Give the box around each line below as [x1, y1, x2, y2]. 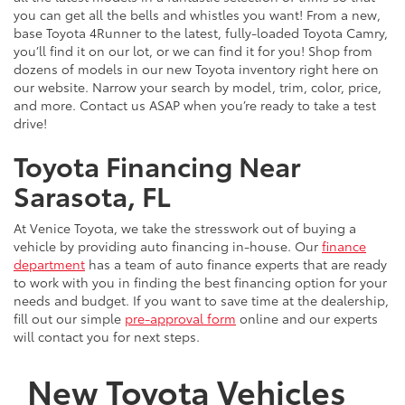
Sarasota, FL [14, 175, 171, 215]
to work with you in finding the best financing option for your [14, 273, 387, 292]
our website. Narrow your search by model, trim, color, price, [14, 78, 381, 97]
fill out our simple [14, 309, 125, 328]
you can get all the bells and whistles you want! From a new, [14, 5, 381, 24]
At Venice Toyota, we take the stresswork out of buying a [14, 219, 356, 238]
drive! [14, 114, 47, 133]
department [14, 255, 85, 274]
